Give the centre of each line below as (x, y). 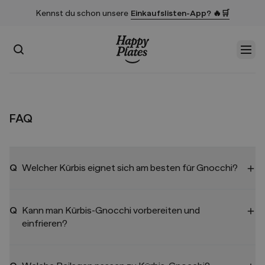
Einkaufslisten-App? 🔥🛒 (180, 13)
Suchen (28, 49)
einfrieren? (45, 224)
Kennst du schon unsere (82, 13)
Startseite (137, 70)
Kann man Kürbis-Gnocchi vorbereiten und (111, 211)
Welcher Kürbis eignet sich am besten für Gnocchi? (130, 168)
